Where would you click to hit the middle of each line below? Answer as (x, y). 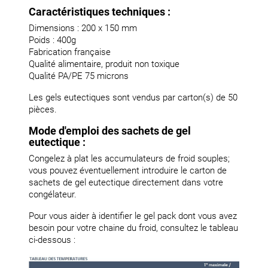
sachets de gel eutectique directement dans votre (126, 183)
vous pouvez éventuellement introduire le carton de (128, 171)
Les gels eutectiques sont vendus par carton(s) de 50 (133, 98)
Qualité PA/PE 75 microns (79, 76)
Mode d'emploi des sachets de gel (110, 131)
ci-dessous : (52, 240)
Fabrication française (70, 52)
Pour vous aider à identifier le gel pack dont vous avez (133, 216)
